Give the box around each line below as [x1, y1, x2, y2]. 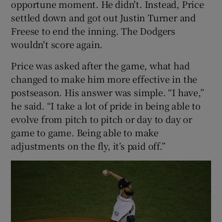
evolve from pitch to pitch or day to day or [11, 112, 192, 125]
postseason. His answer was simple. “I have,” [11, 85, 204, 99]
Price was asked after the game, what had [11, 58, 190, 72]
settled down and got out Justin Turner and [11, 10, 196, 24]
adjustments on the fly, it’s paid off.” [11, 139, 166, 152]
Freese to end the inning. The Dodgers [11, 24, 176, 37]
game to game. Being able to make [11, 125, 159, 139]
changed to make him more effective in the [11, 72, 198, 85]
